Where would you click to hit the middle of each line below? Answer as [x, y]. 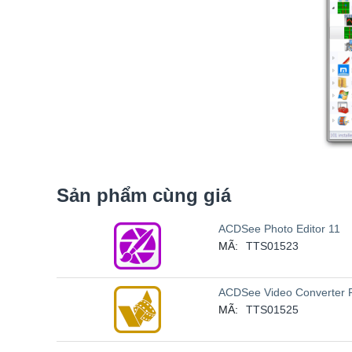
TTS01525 [272, 310]
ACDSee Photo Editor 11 [279, 229]
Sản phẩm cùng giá [144, 195]
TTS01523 [272, 246]
